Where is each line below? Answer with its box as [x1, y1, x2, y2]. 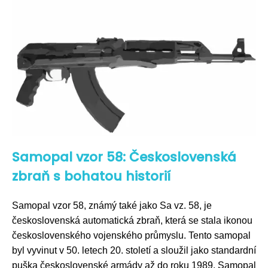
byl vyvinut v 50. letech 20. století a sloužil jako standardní [12, 245, 256, 255]
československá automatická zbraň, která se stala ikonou [12, 215, 252, 226]
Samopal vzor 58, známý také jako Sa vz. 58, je [12, 200, 212, 211]
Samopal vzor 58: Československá [12, 148, 236, 166]
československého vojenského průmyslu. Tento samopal [12, 230, 251, 240]
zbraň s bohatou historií [12, 167, 170, 185]
